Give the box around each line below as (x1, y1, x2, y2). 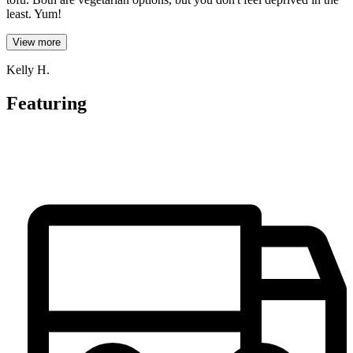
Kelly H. (6, 63, 50, 77)
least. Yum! (6, 7, 61, 21)
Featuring (6, 93, 87, 114)
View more (13, 36, 61, 49)
